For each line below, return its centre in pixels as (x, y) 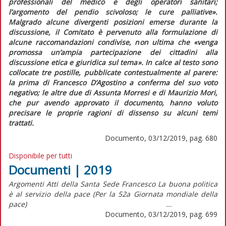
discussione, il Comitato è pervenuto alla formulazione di (113, 32)
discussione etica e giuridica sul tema (73, 62)
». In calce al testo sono (177, 62)
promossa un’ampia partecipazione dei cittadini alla (113, 52)
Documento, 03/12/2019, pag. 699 (161, 214)
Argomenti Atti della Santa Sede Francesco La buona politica (113, 184)
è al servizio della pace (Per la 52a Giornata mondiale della (113, 194)
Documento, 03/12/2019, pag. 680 (161, 138)
